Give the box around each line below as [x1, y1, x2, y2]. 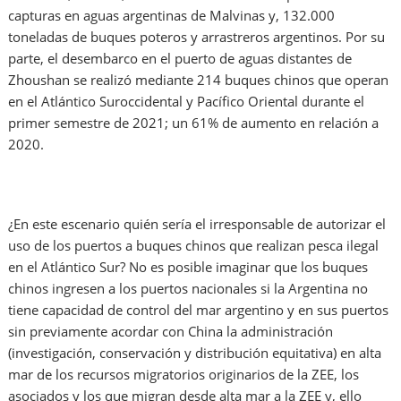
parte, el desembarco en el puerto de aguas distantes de [8, 49, 353, 68]
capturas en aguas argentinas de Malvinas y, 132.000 [8, 6, 336, 25]
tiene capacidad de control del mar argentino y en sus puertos [8, 301, 389, 320]
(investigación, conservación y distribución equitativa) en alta [8, 344, 382, 363]
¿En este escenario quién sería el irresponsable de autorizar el [8, 215, 387, 234]
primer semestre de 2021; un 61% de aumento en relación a [8, 114, 380, 132]
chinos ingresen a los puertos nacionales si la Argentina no [8, 279, 369, 298]
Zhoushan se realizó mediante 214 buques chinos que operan [8, 71, 389, 90]
